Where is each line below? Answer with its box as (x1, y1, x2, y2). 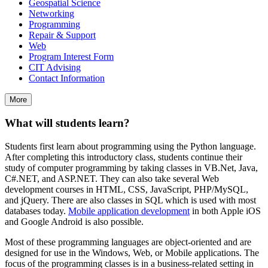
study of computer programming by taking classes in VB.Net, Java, (5, 163, 258, 173)
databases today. (5, 206, 68, 217)
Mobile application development (68, 206, 190, 217)
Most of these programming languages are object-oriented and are (5, 237, 251, 248)
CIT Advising (29, 62, 81, 72)
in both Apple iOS (190, 206, 261, 217)
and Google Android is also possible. (5, 217, 144, 227)
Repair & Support (29, 29, 96, 40)
